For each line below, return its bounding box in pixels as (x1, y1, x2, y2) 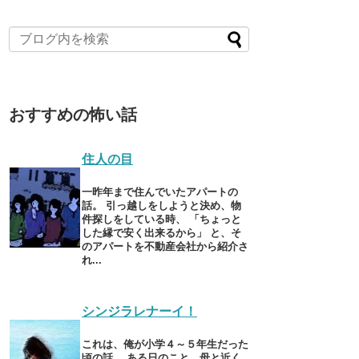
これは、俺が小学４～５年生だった (82, 337, 248, 350)
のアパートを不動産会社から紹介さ (82, 240, 248, 252)
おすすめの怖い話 (9, 106, 137, 124)
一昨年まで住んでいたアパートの (82, 185, 238, 198)
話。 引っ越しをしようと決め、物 (82, 199, 241, 212)
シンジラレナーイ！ (82, 304, 197, 318)
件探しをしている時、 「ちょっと (82, 212, 241, 225)
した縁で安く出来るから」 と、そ (82, 226, 241, 239)
